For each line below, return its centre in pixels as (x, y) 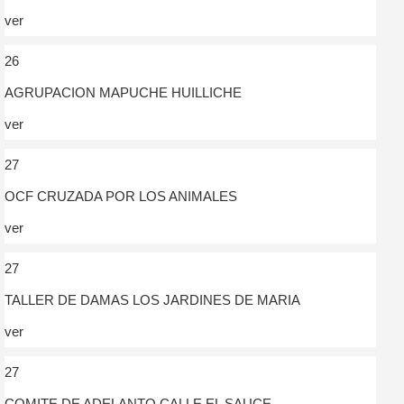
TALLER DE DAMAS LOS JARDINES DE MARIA (152, 299)
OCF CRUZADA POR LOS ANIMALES (121, 196)
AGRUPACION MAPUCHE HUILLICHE (123, 92)
